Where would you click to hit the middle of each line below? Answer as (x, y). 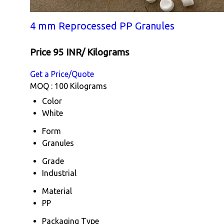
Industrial (59, 173)
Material (57, 191)
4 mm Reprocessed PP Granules (102, 26)
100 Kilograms (81, 86)
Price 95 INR (56, 52)
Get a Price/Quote (62, 74)
